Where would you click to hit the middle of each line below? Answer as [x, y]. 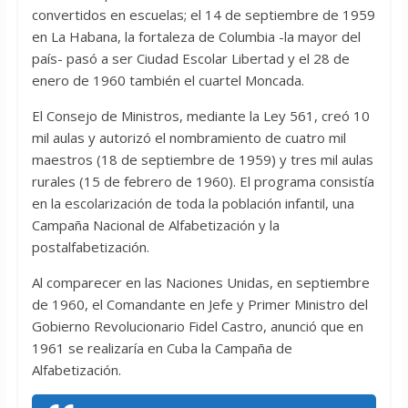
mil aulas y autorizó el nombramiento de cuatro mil [189, 138]
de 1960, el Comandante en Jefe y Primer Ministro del [199, 305]
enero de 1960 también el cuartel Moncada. [168, 81]
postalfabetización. [90, 247]
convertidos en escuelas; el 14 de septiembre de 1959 [203, 15]
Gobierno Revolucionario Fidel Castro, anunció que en [197, 326]
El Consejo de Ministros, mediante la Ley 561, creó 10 [200, 116]
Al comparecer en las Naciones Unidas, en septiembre [200, 283]
